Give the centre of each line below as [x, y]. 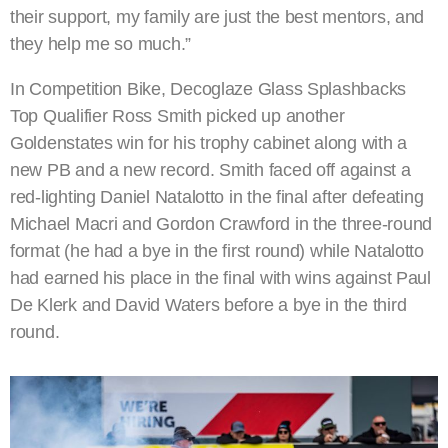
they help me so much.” [101, 44]
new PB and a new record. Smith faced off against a [210, 170]
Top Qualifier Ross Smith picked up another [177, 116]
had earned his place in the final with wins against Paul [220, 278]
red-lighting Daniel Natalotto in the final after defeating [217, 197]
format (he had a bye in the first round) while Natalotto [217, 251]
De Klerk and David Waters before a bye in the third [208, 305]
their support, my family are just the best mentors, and [217, 17]
